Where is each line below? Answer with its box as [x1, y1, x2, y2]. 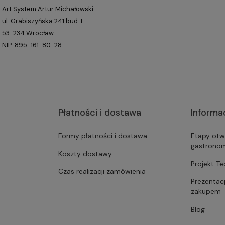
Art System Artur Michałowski [2, 5, 93, 14]
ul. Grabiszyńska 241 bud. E [2, 17, 84, 26]
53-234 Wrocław [2, 29, 54, 38]
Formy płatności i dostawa [58, 131, 147, 141]
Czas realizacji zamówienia [58, 167, 146, 176]
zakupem [191, 187, 221, 196]
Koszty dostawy [58, 149, 112, 158]
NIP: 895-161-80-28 [2, 41, 62, 50]
